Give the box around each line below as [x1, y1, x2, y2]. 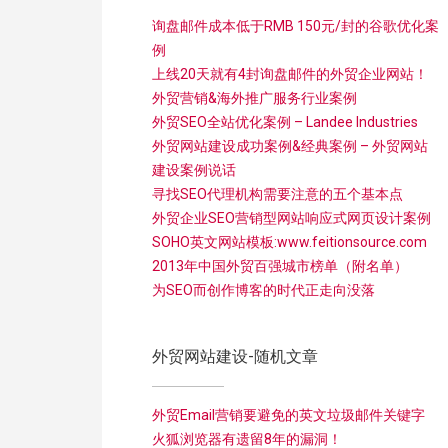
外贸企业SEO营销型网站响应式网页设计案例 [152, 210, 431, 226]
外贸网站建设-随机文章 [152, 347, 318, 366]
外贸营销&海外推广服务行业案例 [152, 90, 357, 106]
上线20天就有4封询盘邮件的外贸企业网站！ [152, 66, 428, 82]
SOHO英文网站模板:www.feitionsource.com [152, 234, 427, 250]
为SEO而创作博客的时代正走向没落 [152, 282, 375, 298]
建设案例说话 [152, 162, 236, 178]
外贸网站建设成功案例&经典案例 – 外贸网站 [152, 138, 428, 154]
